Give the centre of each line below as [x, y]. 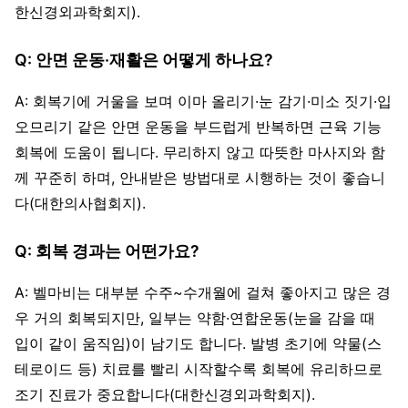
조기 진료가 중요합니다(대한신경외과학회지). [165, 394]
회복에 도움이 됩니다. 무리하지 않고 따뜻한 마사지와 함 [200, 152]
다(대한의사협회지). [80, 203]
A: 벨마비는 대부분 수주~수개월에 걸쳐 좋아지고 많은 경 [203, 292]
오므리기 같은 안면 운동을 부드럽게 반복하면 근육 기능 [198, 126]
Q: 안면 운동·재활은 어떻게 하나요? [144, 59]
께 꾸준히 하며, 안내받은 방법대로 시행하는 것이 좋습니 [200, 177]
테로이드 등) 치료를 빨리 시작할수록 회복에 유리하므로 [199, 368]
